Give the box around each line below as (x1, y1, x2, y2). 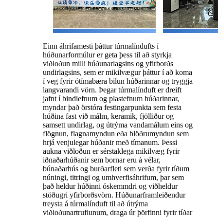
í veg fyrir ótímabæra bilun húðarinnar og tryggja (43, 77, 193, 86)
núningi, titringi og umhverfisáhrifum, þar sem (43, 173, 184, 182)
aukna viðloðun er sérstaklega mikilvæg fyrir (43, 147, 180, 156)
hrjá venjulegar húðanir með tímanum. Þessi (43, 138, 177, 147)
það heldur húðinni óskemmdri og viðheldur (43, 182, 178, 191)
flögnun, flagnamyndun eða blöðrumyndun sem (43, 129, 189, 138)
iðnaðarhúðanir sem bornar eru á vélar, (43, 156, 161, 164)
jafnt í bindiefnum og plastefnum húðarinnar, (43, 94, 179, 103)
